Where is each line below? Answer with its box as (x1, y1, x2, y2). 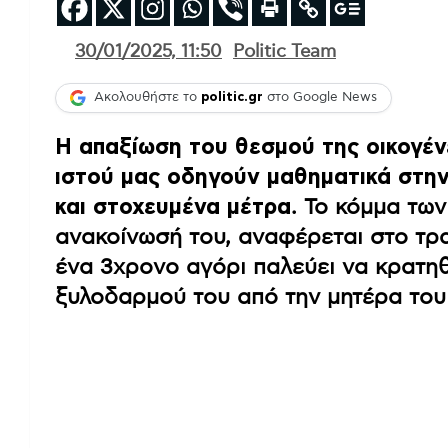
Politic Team (233, 42, 336, 61)
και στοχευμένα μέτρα (55, 195, 291, 218)
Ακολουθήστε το (94, 91, 201, 105)
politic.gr (201, 91, 263, 105)
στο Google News (263, 91, 377, 105)
